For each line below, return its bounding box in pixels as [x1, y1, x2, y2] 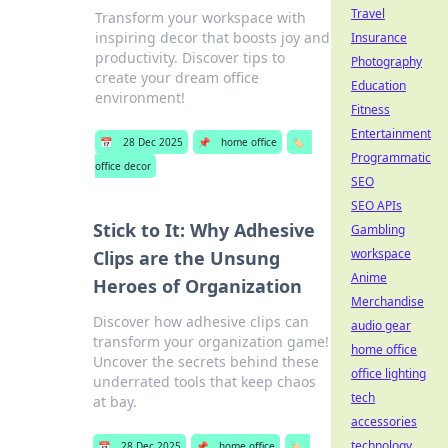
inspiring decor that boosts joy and [95, 28, 331, 47]
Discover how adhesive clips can [93, 312, 310, 331]
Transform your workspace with [95, 8, 307, 27]
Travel [351, 5, 385, 22]
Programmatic [351, 149, 431, 166]
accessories [351, 413, 417, 430]
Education [351, 77, 406, 94]
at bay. [93, 392, 138, 411]
